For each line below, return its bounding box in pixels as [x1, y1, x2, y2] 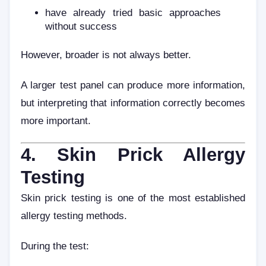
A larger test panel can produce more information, [21, 80, 245, 91]
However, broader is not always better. [21, 49, 191, 60]
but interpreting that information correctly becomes [21, 97, 245, 109]
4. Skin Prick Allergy [21, 144, 245, 165]
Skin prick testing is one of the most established [21, 192, 245, 203]
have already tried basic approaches [45, 7, 221, 18]
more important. [21, 115, 91, 126]
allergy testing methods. [21, 210, 127, 221]
